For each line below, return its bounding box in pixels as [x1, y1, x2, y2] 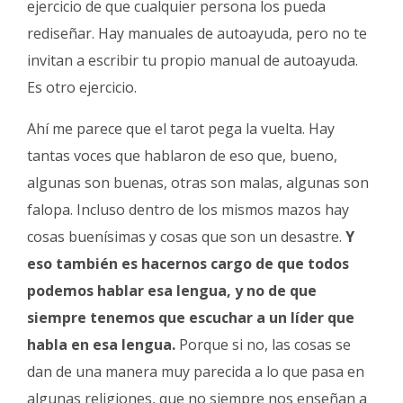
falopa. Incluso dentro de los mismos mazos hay [27, 199, 349, 219]
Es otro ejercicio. [27, 76, 137, 97]
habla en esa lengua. [27, 334, 175, 354]
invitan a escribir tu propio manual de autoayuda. [27, 49, 358, 70]
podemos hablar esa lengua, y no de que [27, 280, 317, 300]
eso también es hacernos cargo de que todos [27, 253, 349, 273]
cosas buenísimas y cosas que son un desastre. [27, 226, 345, 246]
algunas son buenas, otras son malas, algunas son [27, 172, 369, 193]
